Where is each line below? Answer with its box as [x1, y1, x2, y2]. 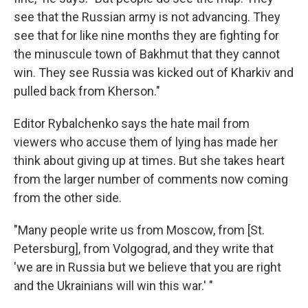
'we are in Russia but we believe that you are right [14, 260, 281, 275]
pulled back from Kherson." [14, 84, 160, 99]
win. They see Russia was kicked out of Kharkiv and [14, 65, 294, 80]
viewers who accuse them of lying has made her [14, 135, 278, 150]
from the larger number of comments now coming [14, 172, 288, 187]
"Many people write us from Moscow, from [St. [14, 223, 265, 238]
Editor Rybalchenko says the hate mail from [14, 116, 250, 131]
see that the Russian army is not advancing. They [14, 10, 280, 25]
